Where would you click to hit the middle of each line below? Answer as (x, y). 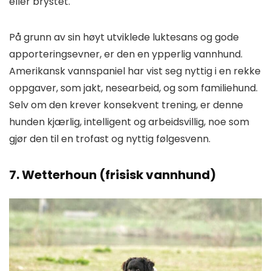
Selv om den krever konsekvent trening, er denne (126, 105)
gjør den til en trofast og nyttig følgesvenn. (110, 139)
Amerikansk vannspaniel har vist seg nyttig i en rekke (135, 71)
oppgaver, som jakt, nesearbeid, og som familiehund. (133, 88)
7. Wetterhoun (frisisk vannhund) (113, 175)
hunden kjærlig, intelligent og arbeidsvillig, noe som (129, 122)
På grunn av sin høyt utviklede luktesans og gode (124, 37)
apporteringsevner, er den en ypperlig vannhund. (126, 54)
